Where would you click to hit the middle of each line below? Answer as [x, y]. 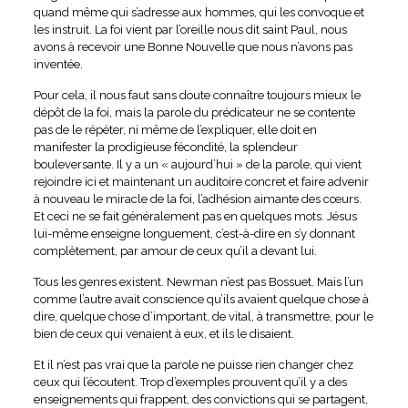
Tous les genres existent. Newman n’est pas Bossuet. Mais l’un [198, 281]
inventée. [58, 64]
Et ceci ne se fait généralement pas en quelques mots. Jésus [195, 216]
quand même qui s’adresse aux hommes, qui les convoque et [199, 12]
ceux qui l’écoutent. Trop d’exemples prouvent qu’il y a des [190, 382]
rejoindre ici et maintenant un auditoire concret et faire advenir [201, 181]
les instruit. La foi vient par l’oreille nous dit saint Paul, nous [190, 29]
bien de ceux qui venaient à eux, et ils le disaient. [163, 333]
